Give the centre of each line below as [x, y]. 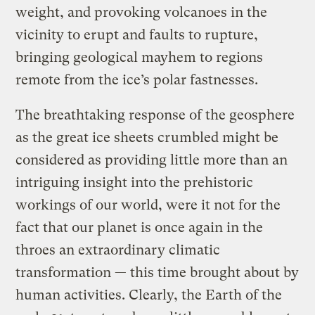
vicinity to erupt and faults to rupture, [137, 34]
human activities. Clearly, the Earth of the [149, 295]
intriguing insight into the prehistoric [135, 182]
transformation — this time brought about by [157, 272]
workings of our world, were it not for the [148, 205]
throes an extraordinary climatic [118, 250]
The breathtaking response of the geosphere [155, 115]
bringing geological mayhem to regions [140, 57]
